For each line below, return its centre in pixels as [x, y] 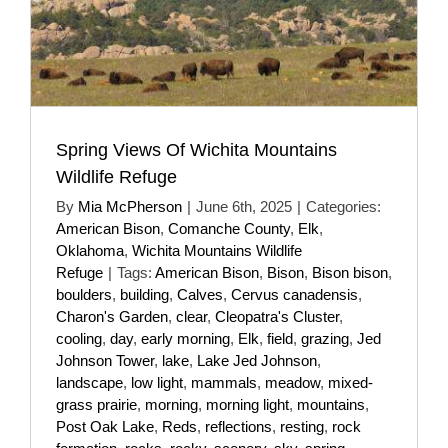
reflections [238, 426]
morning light [247, 404]
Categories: [343, 206]
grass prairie [96, 404]
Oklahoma [90, 250]
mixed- [350, 382]
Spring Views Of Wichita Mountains [196, 149]
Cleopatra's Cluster [277, 316]
